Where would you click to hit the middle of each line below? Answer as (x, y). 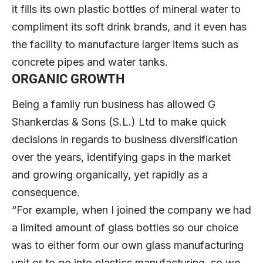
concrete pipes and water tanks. (90, 62)
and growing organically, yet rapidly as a (110, 175)
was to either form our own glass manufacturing (128, 245)
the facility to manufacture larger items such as (125, 44)
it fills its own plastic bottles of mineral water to (126, 9)
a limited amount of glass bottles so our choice (125, 228)
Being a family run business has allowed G (114, 104)
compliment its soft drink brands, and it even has (129, 26)
